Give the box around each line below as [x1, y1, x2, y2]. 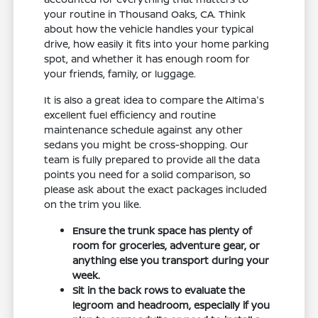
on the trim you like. [44, 197, 142, 212]
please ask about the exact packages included [44, 182, 268, 197]
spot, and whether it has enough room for [44, 52, 251, 66]
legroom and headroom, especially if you [72, 298, 270, 312]
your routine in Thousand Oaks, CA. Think [44, 7, 246, 21]
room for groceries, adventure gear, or [72, 238, 261, 253]
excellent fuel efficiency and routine [44, 108, 216, 122]
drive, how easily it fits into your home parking [44, 37, 270, 51]
